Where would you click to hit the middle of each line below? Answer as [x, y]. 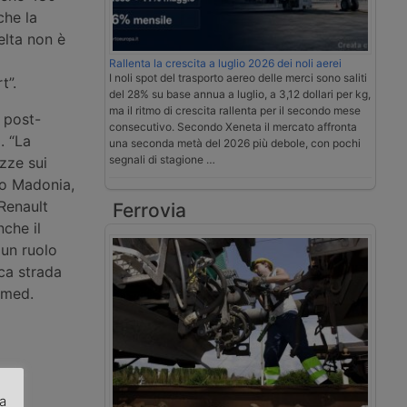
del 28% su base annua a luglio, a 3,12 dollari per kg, [240, 94]
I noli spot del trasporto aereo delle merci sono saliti [238, 78]
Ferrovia [149, 211]
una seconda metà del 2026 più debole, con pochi [235, 144]
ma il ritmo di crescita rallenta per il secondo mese [235, 111]
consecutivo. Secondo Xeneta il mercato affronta [233, 127]
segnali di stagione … [162, 160]
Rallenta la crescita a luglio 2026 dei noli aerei [225, 64]
